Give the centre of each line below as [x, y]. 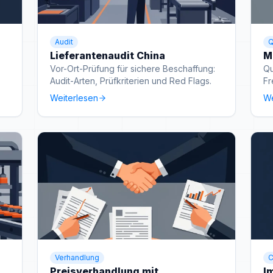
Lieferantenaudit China [108, 55]
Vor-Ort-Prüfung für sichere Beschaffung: [133, 69]
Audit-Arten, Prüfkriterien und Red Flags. [131, 81]
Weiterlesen [74, 98]
